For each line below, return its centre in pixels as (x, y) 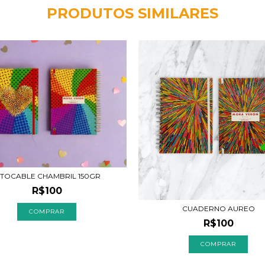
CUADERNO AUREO (218, 209)
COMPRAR (47, 211)
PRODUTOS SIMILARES (132, 13)
